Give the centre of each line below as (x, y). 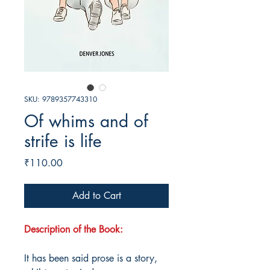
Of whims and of (86, 121)
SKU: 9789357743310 (61, 99)
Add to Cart (96, 196)
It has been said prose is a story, (91, 259)
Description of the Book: (74, 230)
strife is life (63, 141)
